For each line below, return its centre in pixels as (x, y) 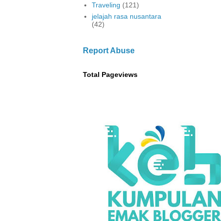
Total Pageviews (110, 74)
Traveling (106, 5)
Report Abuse (109, 50)
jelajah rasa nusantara (126, 17)
